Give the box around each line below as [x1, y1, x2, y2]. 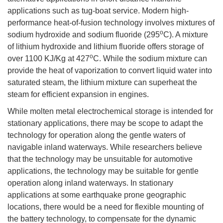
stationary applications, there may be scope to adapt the [7, 118, 203, 127]
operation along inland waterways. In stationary [7, 178, 173, 187]
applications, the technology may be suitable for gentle [7, 166, 199, 175]
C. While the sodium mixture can [93, 54, 207, 63]
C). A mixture [163, 30, 208, 39]
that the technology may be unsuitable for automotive [7, 154, 193, 163]
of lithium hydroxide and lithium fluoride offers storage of [7, 42, 204, 51]
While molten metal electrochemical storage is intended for [7, 107, 213, 115]
